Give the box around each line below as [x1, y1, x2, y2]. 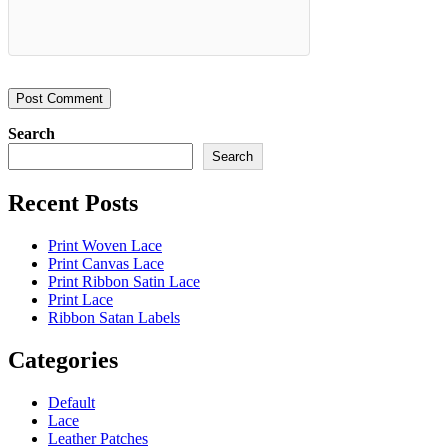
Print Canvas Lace [48, 254, 164, 272]
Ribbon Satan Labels [48, 308, 180, 326]
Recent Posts [8, 190, 138, 217]
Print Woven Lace [48, 236, 162, 254]
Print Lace [48, 290, 113, 308]
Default [48, 393, 95, 411]
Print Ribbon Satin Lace [48, 272, 200, 290]
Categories [8, 346, 118, 373]
